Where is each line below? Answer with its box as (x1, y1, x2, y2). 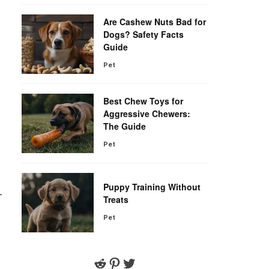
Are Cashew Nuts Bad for (103, 16, 206, 28)
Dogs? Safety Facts (103, 28, 184, 40)
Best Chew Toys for (103, 95, 183, 107)
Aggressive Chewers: (103, 107, 190, 119)
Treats (103, 193, 128, 205)
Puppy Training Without (103, 180, 201, 193)
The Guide (103, 120, 146, 132)
